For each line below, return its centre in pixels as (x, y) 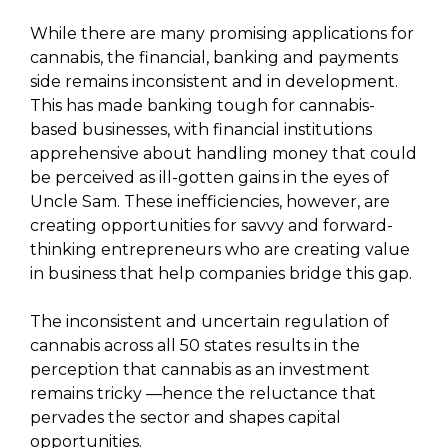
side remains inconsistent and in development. (214, 81)
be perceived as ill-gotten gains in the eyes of (209, 177)
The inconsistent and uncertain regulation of (209, 321)
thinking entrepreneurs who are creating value (220, 249)
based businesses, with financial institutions (201, 129)
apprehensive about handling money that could (223, 153)
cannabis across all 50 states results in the (195, 345)
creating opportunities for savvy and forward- (211, 225)
